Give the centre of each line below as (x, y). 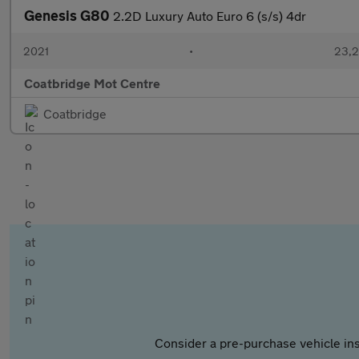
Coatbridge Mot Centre (92, 83)
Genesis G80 (69, 15)
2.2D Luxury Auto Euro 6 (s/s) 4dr (210, 16)
